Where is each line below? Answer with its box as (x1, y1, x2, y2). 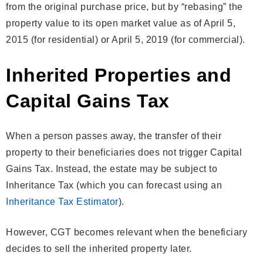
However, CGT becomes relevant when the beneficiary (6, 227, 247, 238)
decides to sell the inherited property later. (6, 244, 192, 254)
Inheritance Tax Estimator (6, 197, 119, 207)
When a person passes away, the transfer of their (6, 131, 221, 141)
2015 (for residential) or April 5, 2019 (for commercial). (6, 35, 245, 45)
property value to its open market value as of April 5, (6, 18, 235, 29)
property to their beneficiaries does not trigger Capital (6, 147, 242, 158)
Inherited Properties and (6, 65, 231, 86)
